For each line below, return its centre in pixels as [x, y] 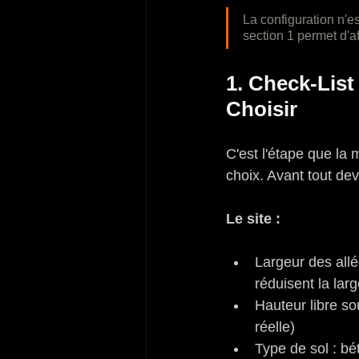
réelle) [275, 327]
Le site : [253, 218]
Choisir [262, 109]
